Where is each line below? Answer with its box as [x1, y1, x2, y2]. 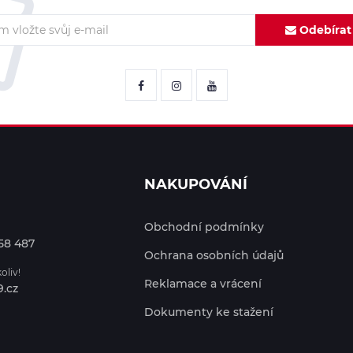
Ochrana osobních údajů [143, 248, 284, 262]
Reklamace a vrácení [143, 277, 262, 291]
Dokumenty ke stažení [143, 305, 273, 319]
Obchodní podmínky [143, 220, 264, 234]
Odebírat [296, 22, 351, 37]
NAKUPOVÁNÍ [143, 176, 247, 193]
